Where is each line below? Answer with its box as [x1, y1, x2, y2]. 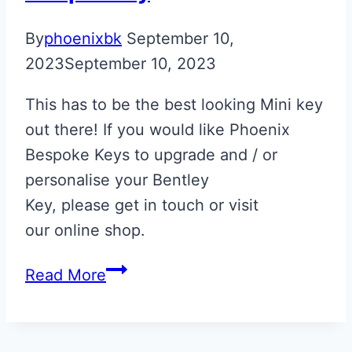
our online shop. [25, 221, 145, 240]
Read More [25, 266, 106, 285]
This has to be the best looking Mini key [25, 95, 323, 115]
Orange [105, 286, 159, 306]
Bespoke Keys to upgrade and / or [25, 145, 277, 165]
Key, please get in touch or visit [25, 196, 258, 215]
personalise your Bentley [25, 170, 209, 190]
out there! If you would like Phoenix [25, 120, 290, 140]
